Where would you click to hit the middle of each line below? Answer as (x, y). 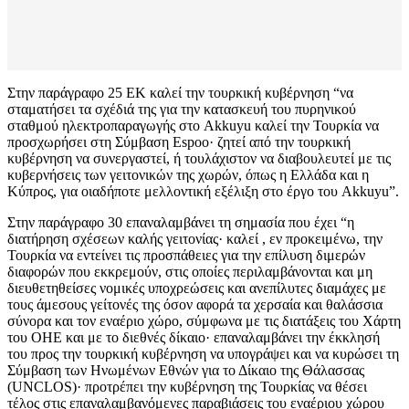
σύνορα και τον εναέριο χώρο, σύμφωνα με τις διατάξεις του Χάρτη (204, 321)
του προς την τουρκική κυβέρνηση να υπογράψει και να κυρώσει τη (203, 354)
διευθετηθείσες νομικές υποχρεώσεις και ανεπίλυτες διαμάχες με (197, 288)
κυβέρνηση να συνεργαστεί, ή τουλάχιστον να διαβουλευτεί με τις (199, 159)
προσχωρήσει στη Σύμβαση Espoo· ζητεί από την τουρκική (179, 142)
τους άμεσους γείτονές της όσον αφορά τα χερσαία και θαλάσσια (195, 305)
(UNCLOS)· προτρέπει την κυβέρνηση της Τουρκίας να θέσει (187, 387)
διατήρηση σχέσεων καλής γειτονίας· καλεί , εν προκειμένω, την (195, 239)
